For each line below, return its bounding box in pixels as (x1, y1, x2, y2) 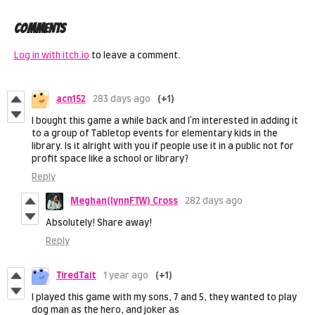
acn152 (56, 95, 86, 105)
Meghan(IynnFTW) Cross (70, 197, 178, 207)
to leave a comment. (89, 51, 181, 61)
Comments (14, 21, 65, 37)
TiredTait (56, 271, 96, 281)
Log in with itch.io (14, 51, 89, 61)
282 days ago (185, 197, 243, 207)
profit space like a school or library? (32, 155, 188, 165)
